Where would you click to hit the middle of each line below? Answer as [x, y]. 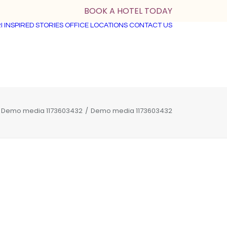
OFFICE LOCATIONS [96, 25]
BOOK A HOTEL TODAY [128, 11]
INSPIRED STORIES [34, 25]
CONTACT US [151, 25]
